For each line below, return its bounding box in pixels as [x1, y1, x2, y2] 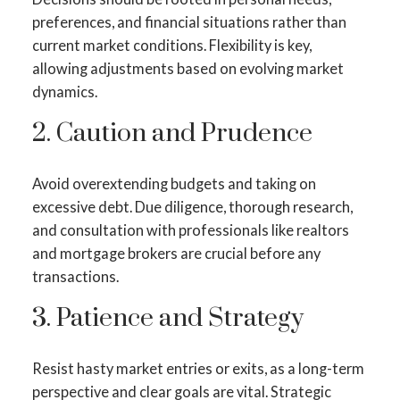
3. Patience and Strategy [31, 303, 304, 336]
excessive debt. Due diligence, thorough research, [31, 197, 353, 215]
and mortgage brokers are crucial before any [31, 244, 321, 262]
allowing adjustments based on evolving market [31, 59, 344, 77]
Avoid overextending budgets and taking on [31, 174, 316, 192]
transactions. [31, 267, 119, 285]
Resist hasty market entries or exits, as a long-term [31, 359, 364, 377]
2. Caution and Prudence [31, 118, 312, 151]
